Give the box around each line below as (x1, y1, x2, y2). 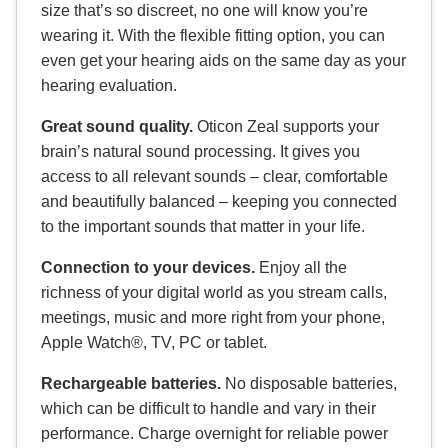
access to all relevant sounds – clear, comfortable (41, 168, 388, 186)
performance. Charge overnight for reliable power (41, 425, 388, 443)
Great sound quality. (41, 118, 193, 136)
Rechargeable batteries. (41, 375, 221, 393)
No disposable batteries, (221, 375, 397, 393)
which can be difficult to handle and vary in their (41, 400, 376, 418)
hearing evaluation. (41, 77, 177, 95)
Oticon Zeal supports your (193, 118, 379, 136)
